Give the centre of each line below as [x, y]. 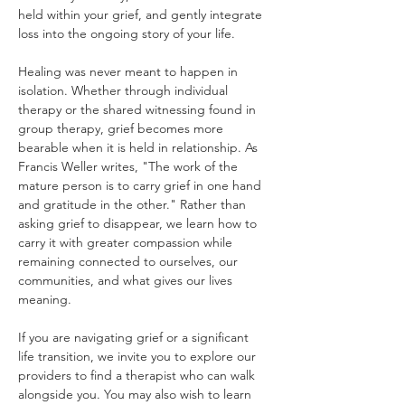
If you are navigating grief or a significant [135, 337]
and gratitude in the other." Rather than [134, 204]
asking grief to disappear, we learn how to [139, 223]
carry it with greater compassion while [127, 242]
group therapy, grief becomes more [122, 128]
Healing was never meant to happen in [130, 71]
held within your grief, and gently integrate [142, 14]
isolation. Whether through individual [125, 90]
